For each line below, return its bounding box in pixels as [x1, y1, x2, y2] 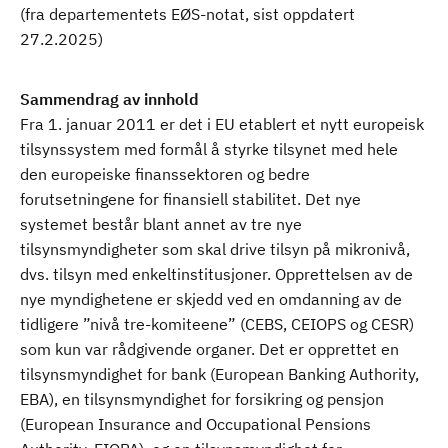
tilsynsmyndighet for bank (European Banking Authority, [20, 364, 419, 384]
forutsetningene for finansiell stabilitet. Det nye [20, 189, 361, 209]
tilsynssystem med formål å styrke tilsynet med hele [20, 139, 398, 159]
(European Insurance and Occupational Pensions [20, 414, 371, 434]
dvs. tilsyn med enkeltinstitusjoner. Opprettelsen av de [20, 264, 413, 284]
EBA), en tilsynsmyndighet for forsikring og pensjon [20, 389, 384, 409]
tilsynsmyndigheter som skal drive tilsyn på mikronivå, [20, 239, 410, 259]
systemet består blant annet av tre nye [20, 214, 302, 234]
